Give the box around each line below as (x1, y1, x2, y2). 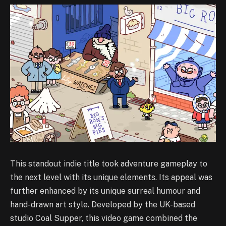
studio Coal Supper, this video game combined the (10, 213, 197, 223)
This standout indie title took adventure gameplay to (10, 158, 207, 168)
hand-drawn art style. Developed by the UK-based (10, 199, 195, 209)
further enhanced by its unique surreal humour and (10, 186, 200, 196)
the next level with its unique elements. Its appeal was (10, 172, 212, 182)
